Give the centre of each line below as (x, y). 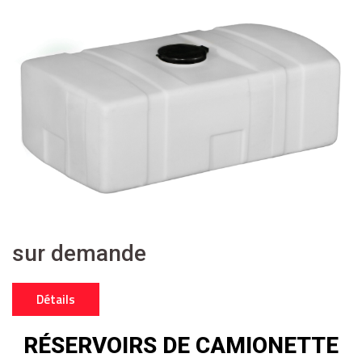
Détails (56, 300)
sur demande (79, 254)
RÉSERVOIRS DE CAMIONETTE (181, 346)
